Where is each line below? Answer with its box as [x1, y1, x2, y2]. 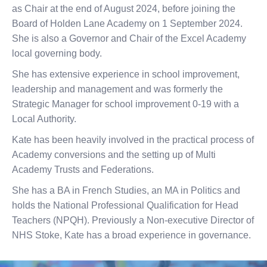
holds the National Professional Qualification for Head [12, 200, 238, 210]
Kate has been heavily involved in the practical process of [12, 135, 254, 145]
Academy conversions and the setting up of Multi [12, 150, 216, 160]
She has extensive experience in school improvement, [12, 69, 240, 79]
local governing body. [12, 48, 102, 58]
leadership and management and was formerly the [12, 84, 223, 94]
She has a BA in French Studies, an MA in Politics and [12, 185, 240, 195]
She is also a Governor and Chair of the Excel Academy [12, 33, 246, 44]
